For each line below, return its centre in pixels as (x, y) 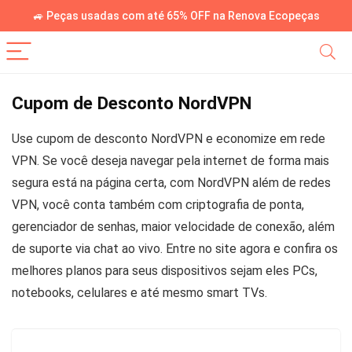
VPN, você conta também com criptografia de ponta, (158, 205)
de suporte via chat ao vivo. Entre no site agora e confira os (175, 249)
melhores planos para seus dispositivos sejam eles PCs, (165, 271)
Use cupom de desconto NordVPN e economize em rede (169, 139)
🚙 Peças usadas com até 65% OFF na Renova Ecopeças (176, 16)
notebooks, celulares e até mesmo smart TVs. (139, 293)
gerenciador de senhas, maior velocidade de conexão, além (173, 227)
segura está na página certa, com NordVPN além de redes (171, 183)
